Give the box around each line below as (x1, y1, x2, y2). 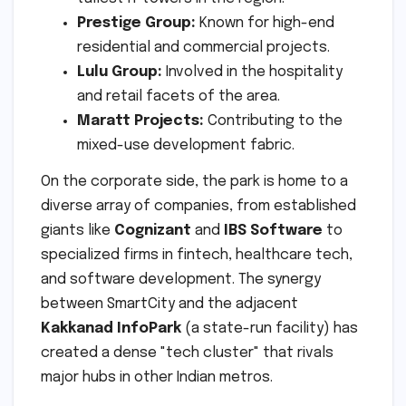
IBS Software (224, 223, 323, 239)
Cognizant (114, 223, 191, 239)
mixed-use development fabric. (77, 138, 295, 154)
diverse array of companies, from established (41, 198, 356, 215)
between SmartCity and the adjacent (41, 296, 298, 313)
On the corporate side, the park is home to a (41, 174, 348, 190)
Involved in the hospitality (162, 64, 343, 81)
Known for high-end (196, 15, 334, 32)
